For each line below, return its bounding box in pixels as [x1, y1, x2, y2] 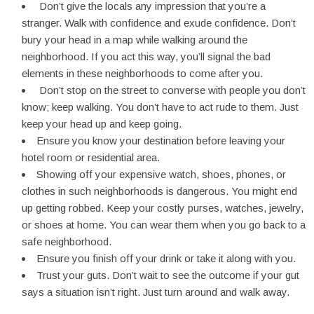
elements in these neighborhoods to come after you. [22, 67, 268, 79]
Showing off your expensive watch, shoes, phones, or [36, 168, 286, 180]
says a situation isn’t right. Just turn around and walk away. [22, 286, 292, 298]
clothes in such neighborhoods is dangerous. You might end [22, 185, 297, 197]
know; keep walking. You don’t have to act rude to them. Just [22, 101, 299, 113]
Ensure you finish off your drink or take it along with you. [36, 252, 299, 264]
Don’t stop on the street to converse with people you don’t [36, 84, 306, 96]
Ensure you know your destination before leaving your [36, 135, 285, 146]
